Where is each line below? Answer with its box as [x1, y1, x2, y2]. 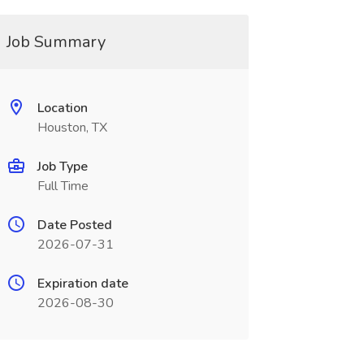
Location [37, 99, 88, 117]
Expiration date [37, 275, 128, 292]
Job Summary [6, 31, 106, 53]
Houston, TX [37, 119, 107, 136]
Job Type [37, 158, 88, 175]
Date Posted [37, 216, 112, 234]
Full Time [37, 177, 89, 195]
